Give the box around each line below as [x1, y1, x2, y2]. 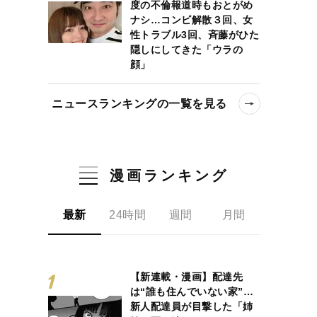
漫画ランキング [110, 167, 229, 183]
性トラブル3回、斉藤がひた [129, 28, 260, 40]
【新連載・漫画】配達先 [129, 270, 243, 282]
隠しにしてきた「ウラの [129, 43, 243, 55]
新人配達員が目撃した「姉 [129, 300, 253, 312]
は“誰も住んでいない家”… [129, 285, 254, 297]
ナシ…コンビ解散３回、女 [129, 13, 253, 25]
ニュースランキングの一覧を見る [52, 97, 227, 110]
